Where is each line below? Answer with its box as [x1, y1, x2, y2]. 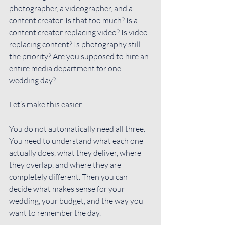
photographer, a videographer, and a [9, 3, 134, 13]
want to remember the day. [9, 207, 101, 218]
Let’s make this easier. [9, 99, 83, 109]
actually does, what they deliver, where [9, 147, 143, 158]
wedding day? [9, 75, 56, 85]
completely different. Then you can [9, 171, 129, 182]
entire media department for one [9, 63, 123, 73]
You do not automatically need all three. [9, 123, 147, 134]
